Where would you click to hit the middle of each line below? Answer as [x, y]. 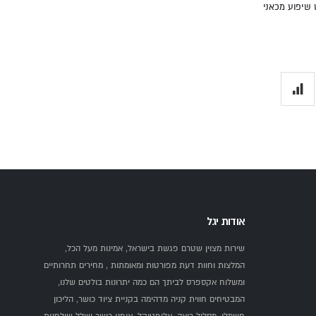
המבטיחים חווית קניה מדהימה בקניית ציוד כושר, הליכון [149, 299]
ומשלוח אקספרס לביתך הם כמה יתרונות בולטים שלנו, [151, 282]
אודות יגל [225, 221]
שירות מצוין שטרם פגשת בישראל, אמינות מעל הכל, [155, 248]
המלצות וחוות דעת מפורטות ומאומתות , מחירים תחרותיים [144, 265]
